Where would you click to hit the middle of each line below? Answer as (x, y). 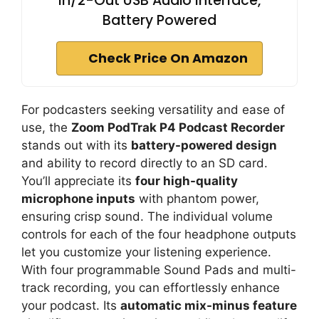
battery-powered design (204, 145)
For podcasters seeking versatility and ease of (153, 109)
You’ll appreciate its (78, 181)
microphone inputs (78, 198)
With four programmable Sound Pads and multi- (159, 270)
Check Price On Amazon (168, 58)
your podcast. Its (71, 305)
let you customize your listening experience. (146, 252)
